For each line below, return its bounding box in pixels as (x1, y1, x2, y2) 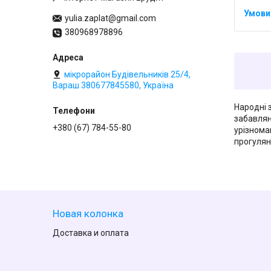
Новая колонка (53, 207, 124, 220)
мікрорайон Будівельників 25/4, (64, 70, 191, 80)
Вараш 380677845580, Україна (53, 80, 174, 91)
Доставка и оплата (53, 228, 129, 238)
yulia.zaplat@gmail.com (65, 13, 156, 24)
